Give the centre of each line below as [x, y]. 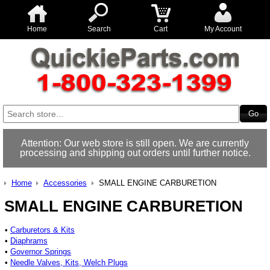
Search [99, 29]
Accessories [65, 183]
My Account [223, 29]
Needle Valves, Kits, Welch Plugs [69, 262]
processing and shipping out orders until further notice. [135, 153]
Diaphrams [29, 240]
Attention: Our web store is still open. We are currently [135, 143]
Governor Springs [41, 251]
